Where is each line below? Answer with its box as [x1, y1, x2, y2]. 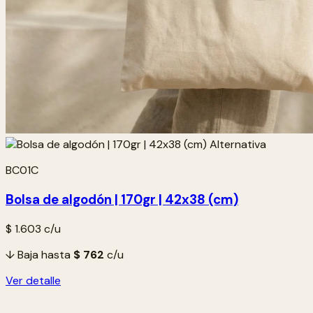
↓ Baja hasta [6, 247, 73, 262]
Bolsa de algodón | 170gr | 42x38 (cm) [6, 190, 238, 208]
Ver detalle [6, 272, 61, 288]
